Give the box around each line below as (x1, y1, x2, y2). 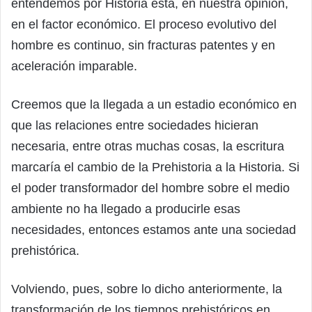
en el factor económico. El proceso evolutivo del (11, 17, 276, 31)
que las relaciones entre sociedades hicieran (11, 118, 258, 132)
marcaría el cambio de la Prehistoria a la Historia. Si (11, 159, 299, 174)
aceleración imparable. (11, 58, 137, 73)
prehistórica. (11, 243, 79, 258)
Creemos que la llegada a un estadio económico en (11, 97, 297, 111)
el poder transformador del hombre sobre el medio (11, 180, 290, 195)
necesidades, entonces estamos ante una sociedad (11, 222, 296, 237)
